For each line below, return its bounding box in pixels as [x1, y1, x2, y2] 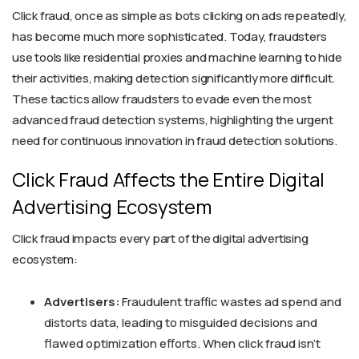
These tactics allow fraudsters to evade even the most [12, 91, 312, 108]
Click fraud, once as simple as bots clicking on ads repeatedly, [12, 7, 347, 25]
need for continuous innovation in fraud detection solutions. [12, 132, 337, 150]
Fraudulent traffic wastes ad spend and [120, 293, 341, 311]
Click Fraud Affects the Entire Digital [12, 166, 325, 193]
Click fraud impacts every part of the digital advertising [12, 230, 309, 248]
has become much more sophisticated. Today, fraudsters [12, 28, 327, 46]
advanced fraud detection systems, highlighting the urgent [12, 111, 333, 129]
